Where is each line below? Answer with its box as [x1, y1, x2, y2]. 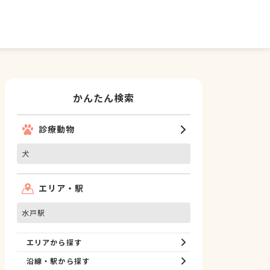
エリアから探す [27, 237, 82, 247]
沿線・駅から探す [27, 256, 90, 266]
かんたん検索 [72, 90, 135, 105]
